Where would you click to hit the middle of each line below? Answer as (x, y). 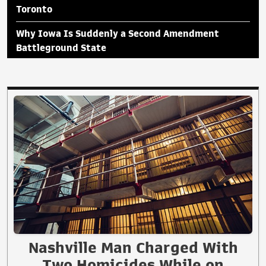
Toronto (34, 9)
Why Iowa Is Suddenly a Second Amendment (118, 34)
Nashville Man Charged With (133, 248)
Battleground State (61, 48)
